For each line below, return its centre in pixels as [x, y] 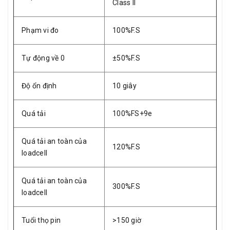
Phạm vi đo [40, 31]
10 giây [124, 86]
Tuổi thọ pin [41, 221]
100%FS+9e [132, 114]
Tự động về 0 [43, 58]
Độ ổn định [39, 86]
